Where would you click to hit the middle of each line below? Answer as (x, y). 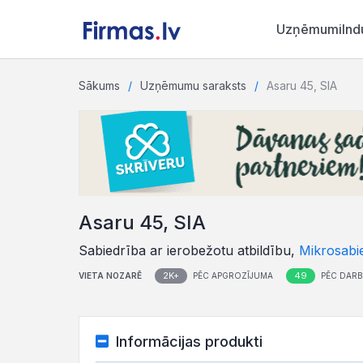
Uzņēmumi (309, 29)
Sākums (99, 85)
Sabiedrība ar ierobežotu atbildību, (189, 250)
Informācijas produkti (189, 342)
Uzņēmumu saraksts (193, 85)
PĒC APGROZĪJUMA (232, 275)
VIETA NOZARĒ (110, 275)
